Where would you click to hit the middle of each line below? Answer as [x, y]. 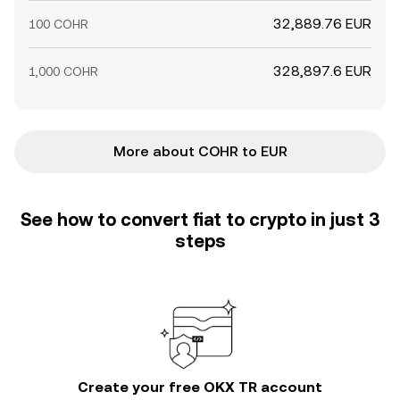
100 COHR [58, 24]
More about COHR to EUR [200, 151]
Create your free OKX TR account [200, 387]
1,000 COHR [63, 71]
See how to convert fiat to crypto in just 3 [200, 220]
